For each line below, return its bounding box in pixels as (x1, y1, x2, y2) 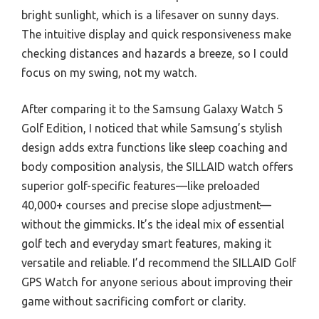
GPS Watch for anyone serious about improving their (21, 276, 293, 288)
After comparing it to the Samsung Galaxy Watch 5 (21, 103, 283, 115)
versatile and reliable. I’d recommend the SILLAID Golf (21, 256, 296, 269)
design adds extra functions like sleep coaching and (21, 141, 288, 154)
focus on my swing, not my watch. (21, 66, 197, 79)
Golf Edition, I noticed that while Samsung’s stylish (21, 122, 283, 135)
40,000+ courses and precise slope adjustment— (21, 199, 271, 211)
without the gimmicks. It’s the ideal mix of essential (21, 218, 284, 231)
